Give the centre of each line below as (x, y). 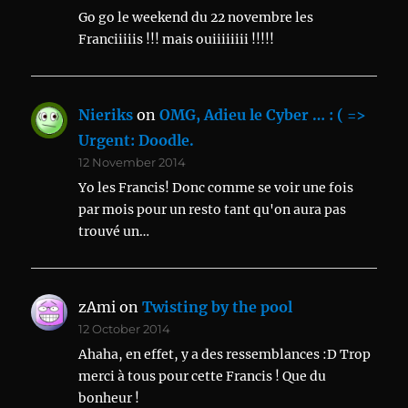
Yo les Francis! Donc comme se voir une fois (216, 188)
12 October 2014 (125, 329)
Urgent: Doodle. (137, 141)
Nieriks (106, 115)
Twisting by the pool (218, 307)
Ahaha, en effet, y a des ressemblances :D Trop (225, 355)
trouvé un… (114, 232)
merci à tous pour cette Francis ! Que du (203, 377)
